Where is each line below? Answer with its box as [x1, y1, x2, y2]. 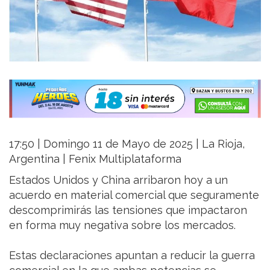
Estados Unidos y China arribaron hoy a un [9, 173, 228, 186]
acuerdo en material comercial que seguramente [9, 188, 259, 201]
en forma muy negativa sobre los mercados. [9, 218, 236, 231]
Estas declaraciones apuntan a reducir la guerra [9, 248, 255, 262]
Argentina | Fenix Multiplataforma [9, 152, 181, 165]
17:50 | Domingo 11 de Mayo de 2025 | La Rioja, [9, 137, 245, 150]
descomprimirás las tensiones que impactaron [9, 203, 247, 216]
